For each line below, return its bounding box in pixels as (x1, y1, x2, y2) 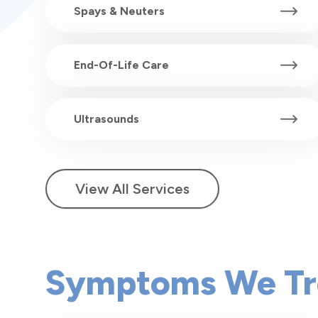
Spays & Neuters (74, 4, 165, 18)
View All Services (75, 180, 190, 198)
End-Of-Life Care (74, 58, 169, 72)
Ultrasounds (74, 112, 139, 126)
